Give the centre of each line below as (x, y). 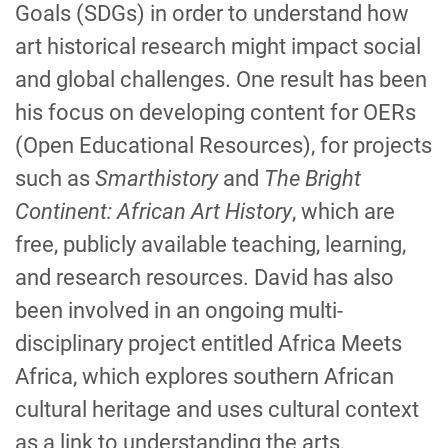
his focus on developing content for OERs (215, 112)
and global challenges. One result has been (221, 79)
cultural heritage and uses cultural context (217, 409)
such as (55, 178)
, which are (343, 211)
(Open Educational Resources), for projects (223, 145)
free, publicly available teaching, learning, (210, 244)
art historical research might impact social (218, 46)
